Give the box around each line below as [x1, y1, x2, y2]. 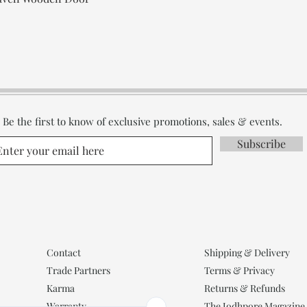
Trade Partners [47, 263, 110, 277]
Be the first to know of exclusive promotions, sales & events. [2, 114, 282, 128]
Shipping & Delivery [204, 245, 290, 259]
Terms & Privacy [204, 263, 275, 277]
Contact [47, 245, 81, 259]
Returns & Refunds [204, 281, 285, 295]
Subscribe [237, 136, 286, 151]
